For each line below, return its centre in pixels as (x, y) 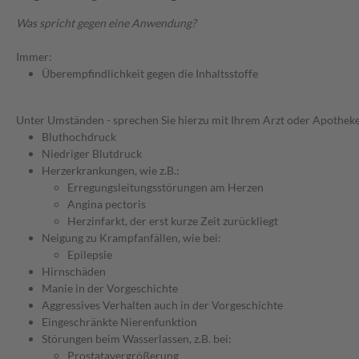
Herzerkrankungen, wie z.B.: (111, 171)
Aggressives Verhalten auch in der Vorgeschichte (162, 305)
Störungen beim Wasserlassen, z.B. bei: (137, 339)
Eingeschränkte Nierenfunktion (119, 322)
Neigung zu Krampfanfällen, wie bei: (131, 238)
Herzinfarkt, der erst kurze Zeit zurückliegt (173, 221)
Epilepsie (90, 255)
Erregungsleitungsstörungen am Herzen (165, 188)
